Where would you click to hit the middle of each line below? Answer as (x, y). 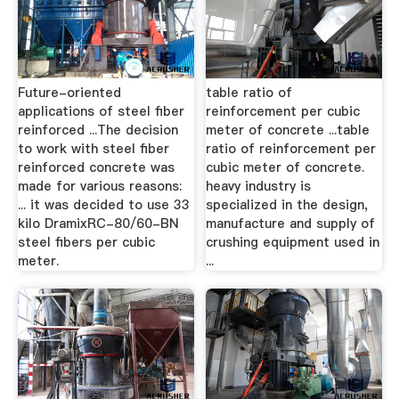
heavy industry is (259, 187)
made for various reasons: (99, 187)
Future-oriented (69, 93)
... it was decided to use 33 (103, 205)
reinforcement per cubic (283, 112)
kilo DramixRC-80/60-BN (98, 224)
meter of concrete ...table (288, 130)
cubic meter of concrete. (285, 168)
